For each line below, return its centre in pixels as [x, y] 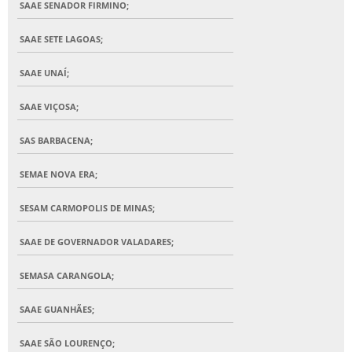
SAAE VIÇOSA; [49, 107]
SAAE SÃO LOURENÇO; [67, 343]
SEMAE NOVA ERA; [59, 174]
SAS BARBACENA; [56, 141]
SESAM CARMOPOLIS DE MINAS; [87, 208]
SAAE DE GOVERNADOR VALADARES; [97, 242]
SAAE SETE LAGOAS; [61, 39]
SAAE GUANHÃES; [57, 310]
